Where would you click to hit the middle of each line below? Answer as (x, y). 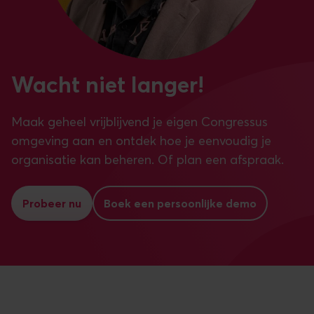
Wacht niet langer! (108, 85)
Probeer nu (52, 203)
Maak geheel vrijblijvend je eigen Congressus (139, 122)
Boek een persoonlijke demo (180, 203)
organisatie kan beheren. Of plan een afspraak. (148, 160)
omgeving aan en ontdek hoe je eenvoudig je (141, 141)
